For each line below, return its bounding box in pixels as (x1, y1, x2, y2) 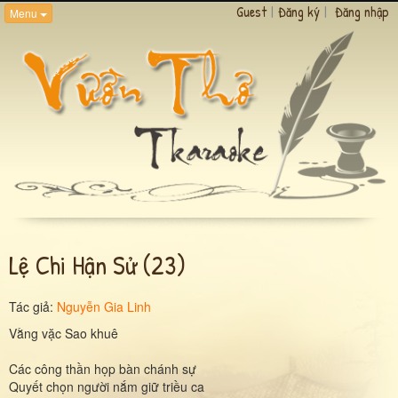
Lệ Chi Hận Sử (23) (9, 246, 186, 283)
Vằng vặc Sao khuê (9, 323, 118, 342)
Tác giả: (9, 297, 57, 315)
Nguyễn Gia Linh (57, 297, 151, 315)
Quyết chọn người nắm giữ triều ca (9, 377, 204, 395)
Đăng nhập (335, 2, 389, 21)
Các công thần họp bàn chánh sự (9, 359, 196, 378)
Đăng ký (278, 2, 320, 21)
